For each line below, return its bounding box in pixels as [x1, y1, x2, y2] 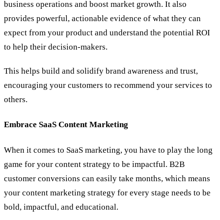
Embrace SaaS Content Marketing [4, 120, 128, 130]
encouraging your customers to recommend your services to [4, 80, 212, 90]
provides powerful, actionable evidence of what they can [4, 13, 201, 23]
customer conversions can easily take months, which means [4, 173, 210, 183]
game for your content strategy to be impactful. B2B [4, 159, 185, 169]
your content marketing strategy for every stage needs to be [4, 188, 211, 197]
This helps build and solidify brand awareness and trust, [4, 66, 198, 76]
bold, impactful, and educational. [4, 202, 118, 212]
